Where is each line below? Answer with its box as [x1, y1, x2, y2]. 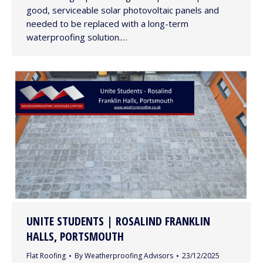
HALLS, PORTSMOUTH [26, 228, 124, 245]
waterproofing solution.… [26, 31, 127, 43]
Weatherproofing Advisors [85, 251, 173, 261]
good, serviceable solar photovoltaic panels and [26, 4, 219, 16]
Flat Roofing [26, 251, 66, 261]
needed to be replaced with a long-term [26, 18, 188, 30]
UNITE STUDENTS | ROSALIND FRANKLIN [26, 213, 210, 230]
